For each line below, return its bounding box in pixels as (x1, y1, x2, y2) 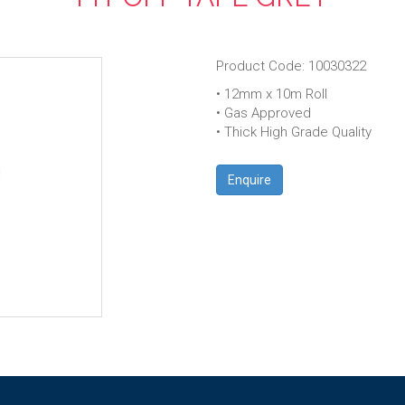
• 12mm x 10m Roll (216, 85, 327, 102)
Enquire (228, 172, 271, 187)
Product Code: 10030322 (216, 57, 366, 74)
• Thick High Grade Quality (216, 123, 372, 140)
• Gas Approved (216, 104, 311, 121)
